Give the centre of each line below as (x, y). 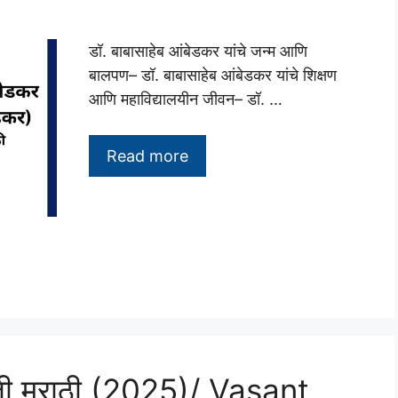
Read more (147, 155)
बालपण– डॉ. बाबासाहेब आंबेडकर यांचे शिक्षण (213, 75)
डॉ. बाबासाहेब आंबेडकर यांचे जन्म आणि (198, 51)
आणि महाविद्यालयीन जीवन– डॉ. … (186, 99)
